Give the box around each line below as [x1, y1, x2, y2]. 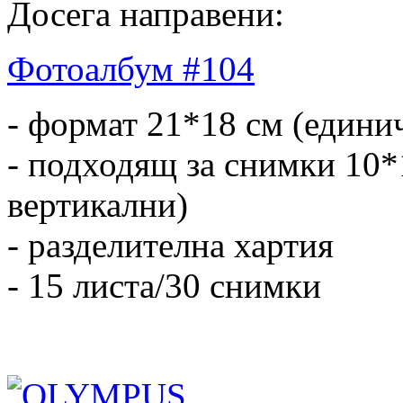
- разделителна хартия [7, 225, 334, 264]
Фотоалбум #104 [7, 49, 255, 88]
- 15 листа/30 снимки [7, 265, 321, 305]
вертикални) [7, 184, 188, 224]
